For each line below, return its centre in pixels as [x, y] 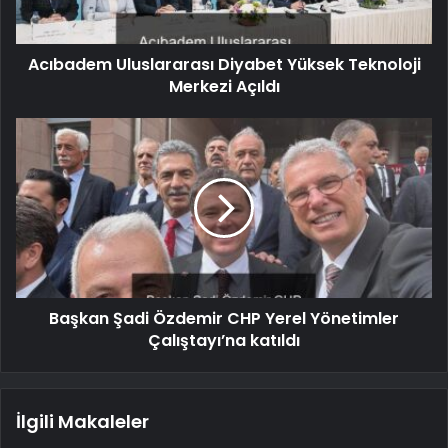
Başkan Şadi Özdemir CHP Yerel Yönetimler [224, 319]
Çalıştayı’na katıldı [224, 341]
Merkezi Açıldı [224, 87]
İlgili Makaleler [82, 422]
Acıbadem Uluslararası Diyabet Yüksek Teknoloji [224, 65]
